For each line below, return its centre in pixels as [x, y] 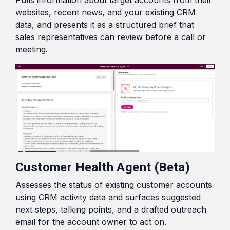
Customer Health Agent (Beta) [103, 167]
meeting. [32, 50]
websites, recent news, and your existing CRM [106, 13]
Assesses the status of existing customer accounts [114, 185]
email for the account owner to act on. [91, 222]
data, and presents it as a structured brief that [105, 25]
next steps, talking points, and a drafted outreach [111, 209]
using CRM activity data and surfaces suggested [108, 197]
